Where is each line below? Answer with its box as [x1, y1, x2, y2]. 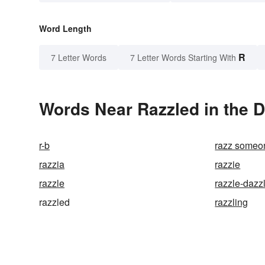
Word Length [39, 22, 92, 35]
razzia [39, 157, 64, 172]
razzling [215, 195, 248, 209]
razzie [215, 157, 241, 172]
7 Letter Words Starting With [130, 51, 236, 64]
